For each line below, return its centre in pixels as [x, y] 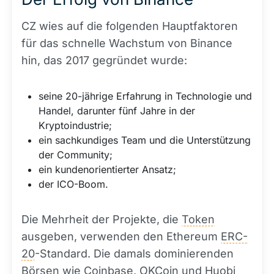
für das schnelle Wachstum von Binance [127, 43]
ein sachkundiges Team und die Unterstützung [145, 140]
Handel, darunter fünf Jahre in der [117, 111]
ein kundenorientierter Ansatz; [107, 169]
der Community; [76, 155]
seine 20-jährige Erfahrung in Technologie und [145, 96]
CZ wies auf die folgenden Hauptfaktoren [130, 26]
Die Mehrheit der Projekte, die [102, 219]
